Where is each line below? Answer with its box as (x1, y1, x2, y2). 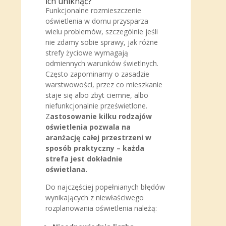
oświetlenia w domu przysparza (45, 16, 148, 26)
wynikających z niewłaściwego (45, 193, 144, 202)
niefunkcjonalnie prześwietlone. (45, 101, 147, 110)
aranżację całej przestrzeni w (45, 133, 151, 142)
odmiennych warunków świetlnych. (45, 59, 158, 68)
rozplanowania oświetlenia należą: (45, 203, 159, 213)
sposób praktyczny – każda (45, 143, 144, 153)
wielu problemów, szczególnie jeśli (45, 27, 158, 36)
